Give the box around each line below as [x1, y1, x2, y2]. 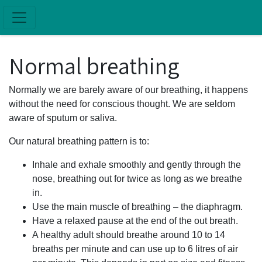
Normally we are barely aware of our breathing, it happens [9, 85, 248, 95]
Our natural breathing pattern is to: [9, 136, 149, 146]
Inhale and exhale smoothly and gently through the [32, 160, 241, 170]
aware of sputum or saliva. [9, 113, 117, 123]
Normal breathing [9, 50, 180, 81]
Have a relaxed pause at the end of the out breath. [32, 216, 238, 226]
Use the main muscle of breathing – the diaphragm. [32, 202, 243, 212]
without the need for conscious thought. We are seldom [9, 99, 235, 109]
